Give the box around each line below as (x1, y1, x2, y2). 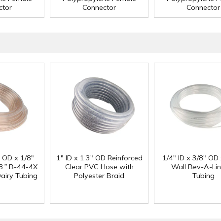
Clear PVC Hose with (65, 162, 134, 172)
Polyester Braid (74, 171, 124, 181)
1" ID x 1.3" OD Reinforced (56, 153, 143, 163)
